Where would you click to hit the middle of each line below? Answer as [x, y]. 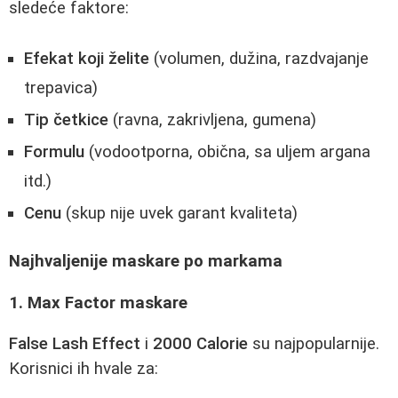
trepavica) [61, 88]
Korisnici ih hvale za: [84, 369]
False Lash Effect [75, 344]
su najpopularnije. [314, 344]
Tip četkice [66, 119]
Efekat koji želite [87, 58]
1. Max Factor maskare [98, 302]
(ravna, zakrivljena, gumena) [212, 119]
